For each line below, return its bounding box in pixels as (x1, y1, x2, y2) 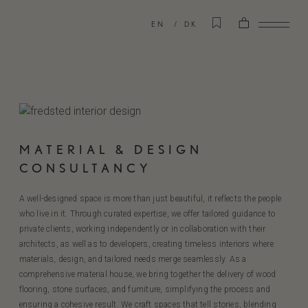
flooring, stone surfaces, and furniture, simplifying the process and (19, 285, 271, 294)
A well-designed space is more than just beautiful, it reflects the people (19, 194, 282, 203)
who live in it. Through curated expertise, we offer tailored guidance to (19, 209, 275, 219)
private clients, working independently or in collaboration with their (19, 224, 266, 234)
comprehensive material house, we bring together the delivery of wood (19, 269, 276, 279)
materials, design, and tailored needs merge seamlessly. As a (19, 254, 247, 264)
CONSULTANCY (19, 161, 152, 175)
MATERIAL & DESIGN (19, 142, 203, 157)
